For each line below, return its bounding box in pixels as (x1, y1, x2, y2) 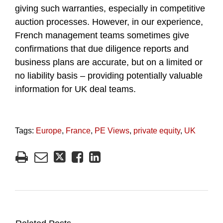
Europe (36, 126, 62, 135)
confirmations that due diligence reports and (15, 43, 189, 54)
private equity (133, 126, 180, 135)
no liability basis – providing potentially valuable (15, 70, 203, 81)
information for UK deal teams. (15, 84, 136, 94)
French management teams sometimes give (15, 30, 189, 40)
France (66, 126, 91, 135)
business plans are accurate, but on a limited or (15, 57, 203, 67)
